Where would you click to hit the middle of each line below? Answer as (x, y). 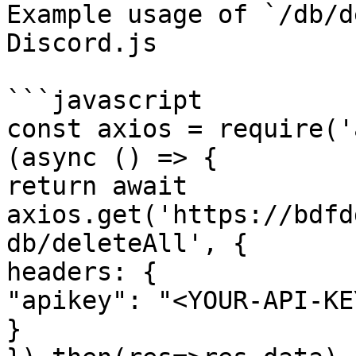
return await (97, 186)
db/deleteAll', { (127, 243)
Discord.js (82, 43)
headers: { (82, 272)
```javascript (104, 100)
